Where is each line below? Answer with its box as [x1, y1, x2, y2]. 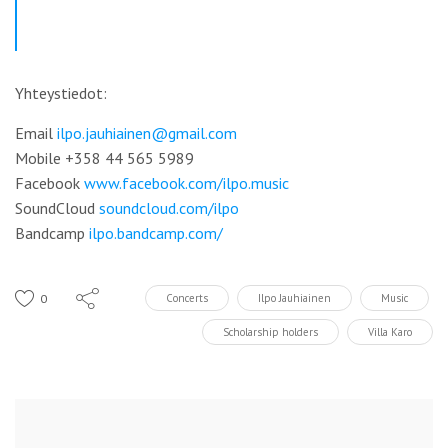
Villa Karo [368, 325, 412, 339]
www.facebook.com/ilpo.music [84, 173, 289, 193]
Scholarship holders [223, 325, 318, 339]
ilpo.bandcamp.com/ [89, 223, 223, 243]
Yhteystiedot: [15, 83, 107, 103]
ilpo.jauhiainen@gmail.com [57, 123, 237, 143]
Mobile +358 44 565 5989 [15, 148, 194, 168]
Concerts [166, 291, 208, 305]
